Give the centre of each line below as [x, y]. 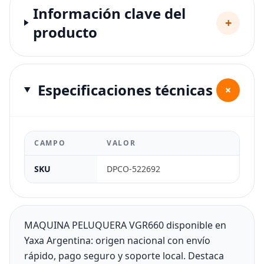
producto [65, 32]
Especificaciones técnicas [125, 90]
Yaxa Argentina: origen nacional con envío [117, 240]
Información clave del [110, 13]
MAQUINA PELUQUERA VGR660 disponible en [125, 225]
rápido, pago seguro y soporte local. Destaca [124, 255]
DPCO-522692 [133, 169]
